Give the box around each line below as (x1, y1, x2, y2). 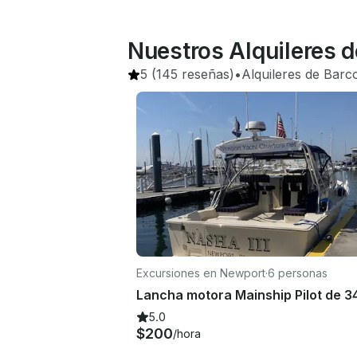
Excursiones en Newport (136, 265, 265, 280)
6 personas (268, 265, 328, 280)
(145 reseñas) (147, 66, 234, 82)
